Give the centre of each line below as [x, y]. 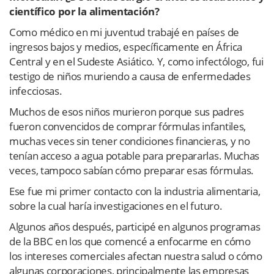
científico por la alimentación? [84, 12]
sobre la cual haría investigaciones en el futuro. [116, 206]
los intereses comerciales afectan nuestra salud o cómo [136, 256]
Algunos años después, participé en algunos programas [135, 227]
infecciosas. [36, 91]
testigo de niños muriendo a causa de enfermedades [130, 76]
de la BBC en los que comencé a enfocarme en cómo [130, 242]
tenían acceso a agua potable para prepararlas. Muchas [135, 156]
